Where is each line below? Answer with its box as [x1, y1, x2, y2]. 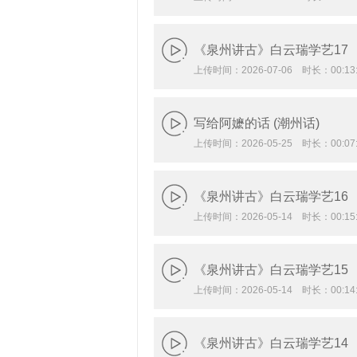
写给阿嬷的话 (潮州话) [194, 116, 320, 130]
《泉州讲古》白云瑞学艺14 [194, 336, 348, 350]
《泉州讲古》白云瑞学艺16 [194, 190, 348, 203]
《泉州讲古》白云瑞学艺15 [194, 263, 348, 277]
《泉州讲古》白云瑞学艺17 [194, 43, 348, 57]
